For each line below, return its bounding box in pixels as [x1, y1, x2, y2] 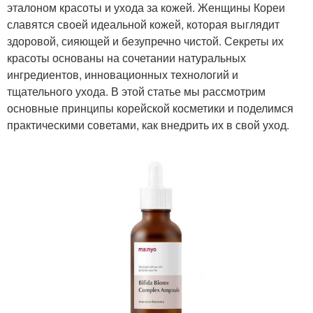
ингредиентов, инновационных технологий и [7, 66, 238, 82]
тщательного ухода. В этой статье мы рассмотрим [7, 82, 265, 99]
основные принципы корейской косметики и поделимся [7, 99, 293, 116]
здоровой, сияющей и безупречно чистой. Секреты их [7, 32, 284, 49]
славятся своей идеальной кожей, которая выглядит [7, 15, 279, 32]
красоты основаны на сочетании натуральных [7, 49, 246, 66]
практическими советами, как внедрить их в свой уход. [7, 116, 289, 133]
